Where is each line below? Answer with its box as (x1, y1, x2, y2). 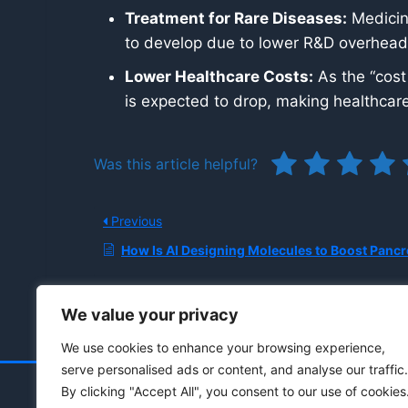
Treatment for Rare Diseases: (125, 9, 347, 27)
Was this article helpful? (94, 155, 258, 173)
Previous (107, 213, 162, 229)
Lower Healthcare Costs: (125, 67, 313, 86)
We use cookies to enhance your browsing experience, (61, 340, 385, 355)
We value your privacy (61, 305, 239, 324)
